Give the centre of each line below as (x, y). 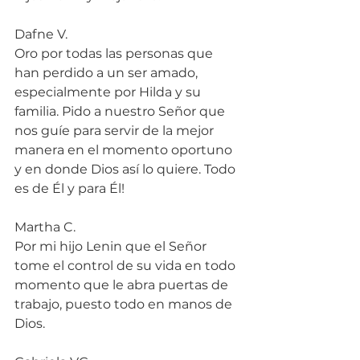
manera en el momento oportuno (125, 149)
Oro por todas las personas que (115, 53)
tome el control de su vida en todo (127, 265)
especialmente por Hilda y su (109, 92)
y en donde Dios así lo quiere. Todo (127, 169)
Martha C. (45, 227)
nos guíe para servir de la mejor (116, 130)
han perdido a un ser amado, (108, 72)
